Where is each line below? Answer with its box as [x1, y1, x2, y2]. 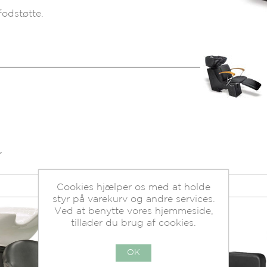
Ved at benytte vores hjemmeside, [54, 207, 213, 216]
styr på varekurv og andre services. [52, 195, 215, 204]
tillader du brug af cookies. [71, 219, 196, 228]
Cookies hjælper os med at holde [57, 183, 210, 192]
